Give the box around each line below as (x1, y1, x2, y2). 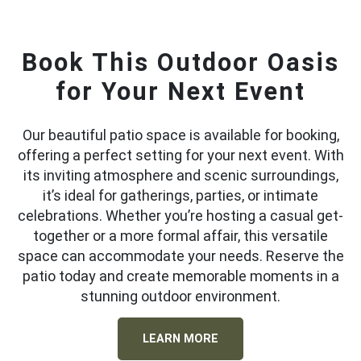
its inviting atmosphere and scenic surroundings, (23, 167, 338, 185)
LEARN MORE (143, 331, 218, 346)
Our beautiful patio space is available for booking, (22, 127, 339, 144)
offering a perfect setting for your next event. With (17, 147, 344, 164)
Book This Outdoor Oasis (22, 48, 339, 77)
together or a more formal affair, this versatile (33, 227, 328, 245)
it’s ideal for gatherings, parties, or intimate (43, 187, 318, 205)
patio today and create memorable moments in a (22, 268, 339, 285)
